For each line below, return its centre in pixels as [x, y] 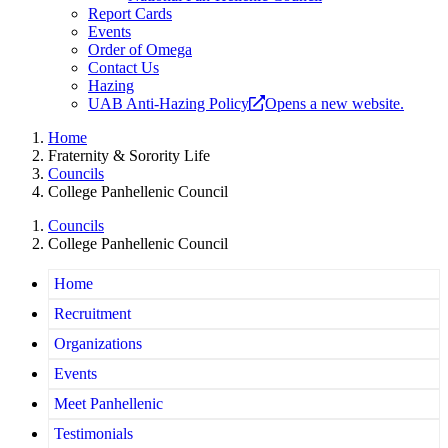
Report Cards [130, 14]
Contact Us [123, 68]
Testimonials [93, 434]
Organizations [98, 344]
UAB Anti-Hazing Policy [168, 104]
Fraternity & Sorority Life [129, 156]
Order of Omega [140, 50]
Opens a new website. [334, 104]
